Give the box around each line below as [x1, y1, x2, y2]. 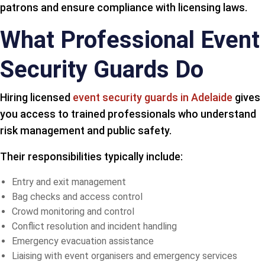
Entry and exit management [12, 176, 126, 188]
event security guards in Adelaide [73, 91, 232, 104]
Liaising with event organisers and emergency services [12, 250, 237, 261]
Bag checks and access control [12, 190, 143, 202]
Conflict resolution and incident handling [12, 220, 177, 232]
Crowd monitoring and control [12, 205, 134, 217]
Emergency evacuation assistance [12, 235, 154, 247]
